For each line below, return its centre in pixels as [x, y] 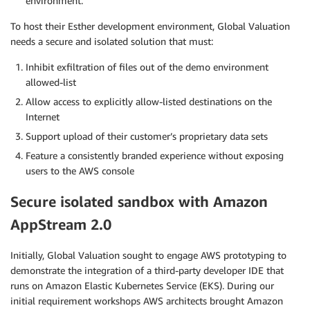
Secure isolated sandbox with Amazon [139, 201]
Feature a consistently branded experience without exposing [155, 155]
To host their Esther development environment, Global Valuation [150, 26]
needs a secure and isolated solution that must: [112, 41]
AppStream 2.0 [61, 224]
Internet [43, 116]
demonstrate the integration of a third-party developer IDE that [147, 271]
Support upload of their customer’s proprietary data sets [147, 136]
